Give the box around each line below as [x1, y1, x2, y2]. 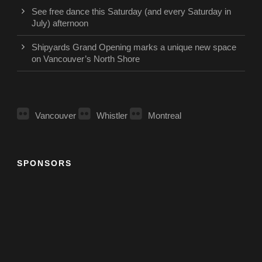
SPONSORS [17, 158, 72, 168]
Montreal [148, 110, 181, 120]
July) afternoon [32, 18, 88, 28]
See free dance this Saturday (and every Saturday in [32, 6, 231, 16]
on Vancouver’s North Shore [32, 53, 140, 64]
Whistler [96, 110, 127, 120]
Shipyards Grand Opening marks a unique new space [32, 42, 236, 52]
